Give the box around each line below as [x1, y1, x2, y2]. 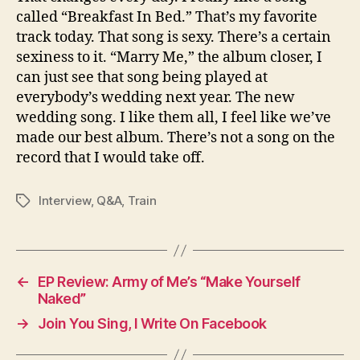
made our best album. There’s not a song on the [16, 129, 335, 147]
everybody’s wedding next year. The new [16, 88, 295, 107]
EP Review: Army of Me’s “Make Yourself [37, 273, 301, 290]
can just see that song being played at [16, 68, 268, 87]
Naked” [37, 290, 86, 307]
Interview [39, 193, 91, 208]
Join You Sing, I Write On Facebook [37, 315, 267, 332]
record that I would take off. [16, 149, 205, 167]
